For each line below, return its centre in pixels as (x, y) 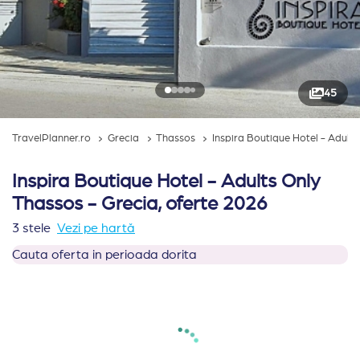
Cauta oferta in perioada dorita (104, 255)
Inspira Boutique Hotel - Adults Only (166, 182)
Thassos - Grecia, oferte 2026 (140, 204)
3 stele (31, 228)
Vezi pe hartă (96, 228)
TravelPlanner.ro (51, 139)
